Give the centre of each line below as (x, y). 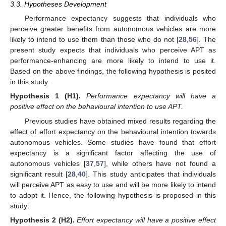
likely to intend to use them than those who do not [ (94, 40)
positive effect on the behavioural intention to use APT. (97, 107)
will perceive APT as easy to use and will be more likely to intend (113, 184)
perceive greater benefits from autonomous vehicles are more (113, 29)
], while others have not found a (160, 163)
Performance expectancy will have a (151, 96)
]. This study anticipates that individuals (151, 174)
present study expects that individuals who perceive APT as (113, 50)
